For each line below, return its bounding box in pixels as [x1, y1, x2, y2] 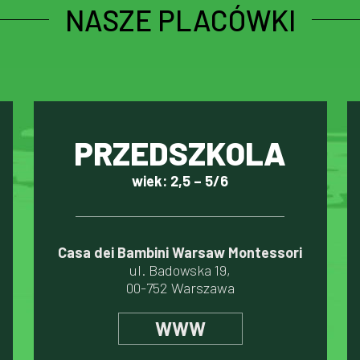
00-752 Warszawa [125, 279, 235, 297]
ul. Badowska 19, [129, 261, 231, 279]
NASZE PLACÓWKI [64, 2, 296, 37]
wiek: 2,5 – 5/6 [132, 172, 228, 190]
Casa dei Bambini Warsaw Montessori [58, 243, 302, 261]
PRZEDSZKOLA [74, 133, 286, 172]
